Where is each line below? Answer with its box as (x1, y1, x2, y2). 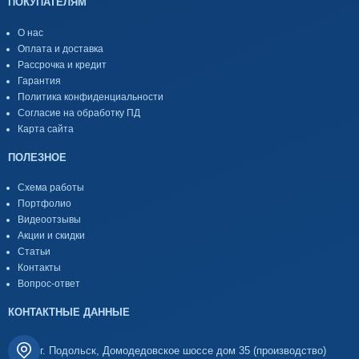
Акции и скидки (18, 230, 85, 242)
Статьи (18, 246, 50, 258)
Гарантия (18, 75, 61, 87)
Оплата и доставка (18, 42, 103, 54)
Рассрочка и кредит (18, 58, 107, 71)
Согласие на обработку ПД (18, 107, 140, 119)
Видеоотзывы (18, 214, 81, 226)
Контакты (18, 262, 61, 274)
